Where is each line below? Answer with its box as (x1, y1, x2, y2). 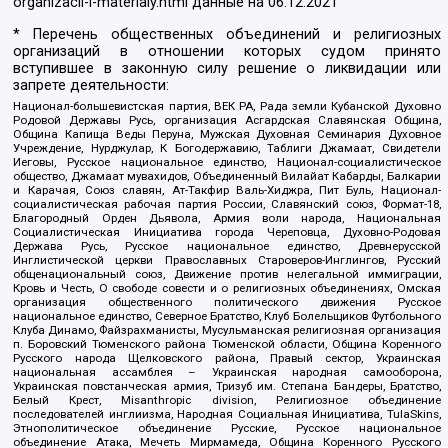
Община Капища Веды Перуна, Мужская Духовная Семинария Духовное (13, 127, 441, 142)
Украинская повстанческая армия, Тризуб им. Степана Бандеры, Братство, (13, 379, 441, 394)
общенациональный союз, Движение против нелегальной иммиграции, (13, 267, 441, 282)
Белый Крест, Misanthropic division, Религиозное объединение (13, 393, 441, 408)
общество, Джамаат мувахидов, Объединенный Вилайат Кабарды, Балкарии (13, 169, 441, 184)
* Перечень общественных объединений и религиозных (13, 25, 441, 43)
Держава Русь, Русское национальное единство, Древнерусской (13, 239, 441, 254)
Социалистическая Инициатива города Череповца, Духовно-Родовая (13, 225, 441, 240)
